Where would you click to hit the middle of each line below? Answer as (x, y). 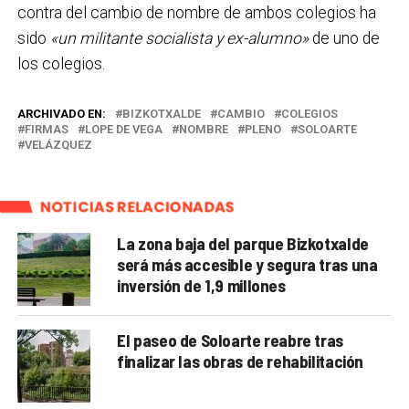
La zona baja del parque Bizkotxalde (243, 243)
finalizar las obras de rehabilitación (240, 361)
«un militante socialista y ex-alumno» (179, 38)
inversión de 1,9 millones (201, 285)
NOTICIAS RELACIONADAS (137, 206)
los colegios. (61, 63)
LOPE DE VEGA (123, 129)
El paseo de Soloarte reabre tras (230, 340)
